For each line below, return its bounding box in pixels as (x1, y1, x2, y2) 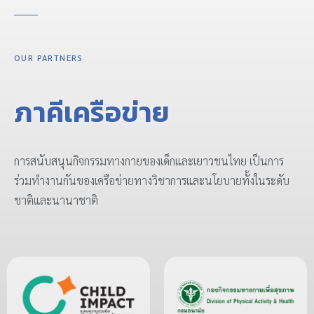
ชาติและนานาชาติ (14, 193, 98, 208)
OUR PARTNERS (14, 52, 83, 64)
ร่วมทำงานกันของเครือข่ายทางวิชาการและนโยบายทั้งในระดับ (14, 173, 289, 189)
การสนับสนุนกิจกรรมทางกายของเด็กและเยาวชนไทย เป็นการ (14, 153, 284, 169)
